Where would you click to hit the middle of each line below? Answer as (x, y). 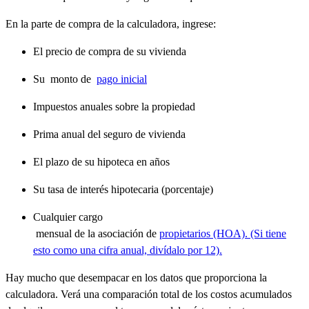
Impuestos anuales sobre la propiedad (114, 106)
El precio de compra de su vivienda (110, 51)
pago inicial (122, 79)
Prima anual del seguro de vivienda (109, 134)
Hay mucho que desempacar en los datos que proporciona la (136, 277)
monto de (69, 79)
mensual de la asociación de (96, 233)
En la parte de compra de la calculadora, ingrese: (111, 23)
